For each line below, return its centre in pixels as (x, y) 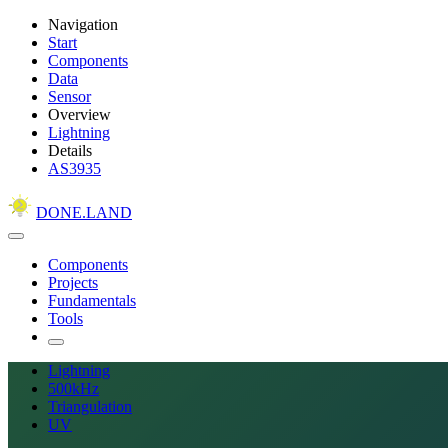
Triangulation (90, 406)
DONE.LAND (84, 212)
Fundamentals (92, 300)
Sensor (69, 96)
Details (70, 150)
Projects (73, 282)
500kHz (73, 388)
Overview (79, 114)
